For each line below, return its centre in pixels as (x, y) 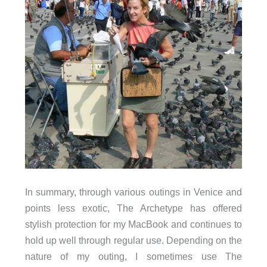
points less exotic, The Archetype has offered (133, 208)
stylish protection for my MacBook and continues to (133, 224)
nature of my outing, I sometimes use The (133, 256)
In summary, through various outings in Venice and (133, 192)
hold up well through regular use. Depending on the (133, 240)
